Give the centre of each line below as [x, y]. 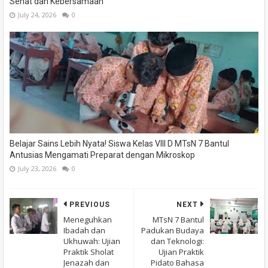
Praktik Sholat [89, 252]
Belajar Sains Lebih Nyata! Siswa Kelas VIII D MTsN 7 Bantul [119, 144]
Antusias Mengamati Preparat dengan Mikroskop [102, 155]
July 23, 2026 [37, 169]
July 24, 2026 [37, 15]
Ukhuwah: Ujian [92, 241]
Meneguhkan [88, 220]
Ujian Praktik [181, 252]
